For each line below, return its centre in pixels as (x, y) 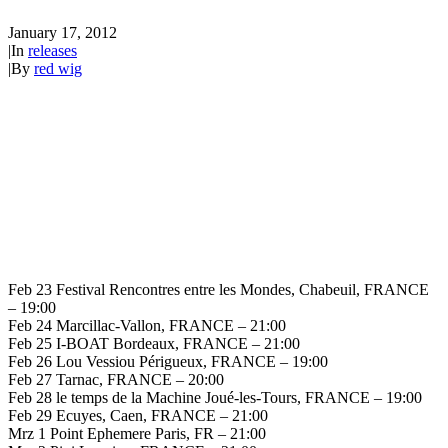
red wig (58, 68)
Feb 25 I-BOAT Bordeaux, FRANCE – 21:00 (154, 344)
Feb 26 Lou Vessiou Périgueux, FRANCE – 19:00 (168, 362)
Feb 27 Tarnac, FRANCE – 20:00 (116, 380)
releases (52, 50)
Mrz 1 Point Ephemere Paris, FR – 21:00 (137, 434)
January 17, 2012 (62, 32)
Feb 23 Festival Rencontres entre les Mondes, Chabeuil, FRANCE (218, 290)
